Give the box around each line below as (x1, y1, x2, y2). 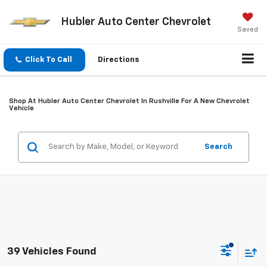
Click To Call (25, 56, 72, 64)
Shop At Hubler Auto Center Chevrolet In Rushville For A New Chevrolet (9, 98, 250, 105)
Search (204, 143, 232, 151)
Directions (98, 56, 139, 64)
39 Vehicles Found (7, 246, 97, 257)
